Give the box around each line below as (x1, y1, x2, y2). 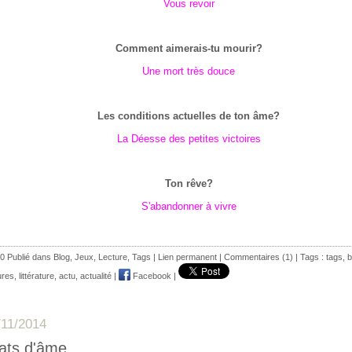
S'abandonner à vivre (141, 200, 236, 212)
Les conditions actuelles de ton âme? (97, 110, 280, 122)
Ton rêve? (164, 178, 213, 189)
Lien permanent (158, 252, 217, 262)
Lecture (98, 252, 127, 262)
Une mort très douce (142, 65, 235, 77)
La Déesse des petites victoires (116, 133, 261, 145)
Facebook (130, 271, 171, 280)
